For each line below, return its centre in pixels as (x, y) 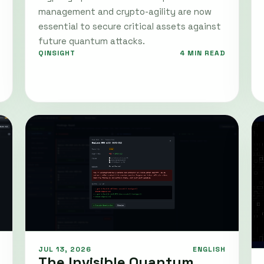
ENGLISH (209, 249)
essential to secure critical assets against (130, 27)
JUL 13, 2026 (65, 249)
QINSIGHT (57, 53)
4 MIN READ (203, 53)
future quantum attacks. (92, 41)
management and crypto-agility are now (125, 12)
